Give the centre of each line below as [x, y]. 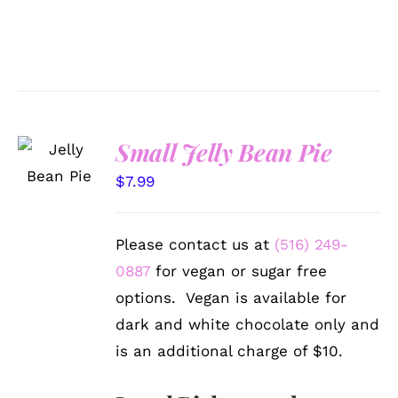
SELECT [60, 139]
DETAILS [57, 193]
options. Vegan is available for [231, 297]
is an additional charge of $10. [230, 350]
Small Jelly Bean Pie [224, 151]
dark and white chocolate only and [248, 324]
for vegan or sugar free [239, 271]
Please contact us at [195, 244]
